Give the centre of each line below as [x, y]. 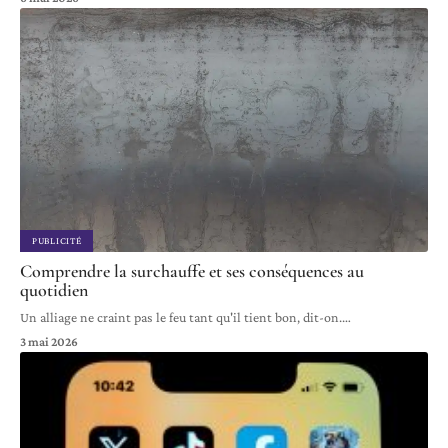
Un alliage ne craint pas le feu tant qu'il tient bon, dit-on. [181, 317]
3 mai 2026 [49, 342]
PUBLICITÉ [57, 241]
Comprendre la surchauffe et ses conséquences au [192, 271]
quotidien [54, 290]
